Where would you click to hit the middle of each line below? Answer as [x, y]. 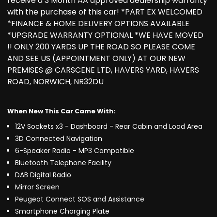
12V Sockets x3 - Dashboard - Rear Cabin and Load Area [109, 127]
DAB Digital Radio [43, 175]
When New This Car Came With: [61, 111]
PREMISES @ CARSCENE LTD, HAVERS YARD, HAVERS [103, 70]
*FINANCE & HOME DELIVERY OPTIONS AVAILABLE [98, 24]
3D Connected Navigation [59, 139]
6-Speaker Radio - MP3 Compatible [75, 151]
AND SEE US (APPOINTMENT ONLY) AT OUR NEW [96, 59]
